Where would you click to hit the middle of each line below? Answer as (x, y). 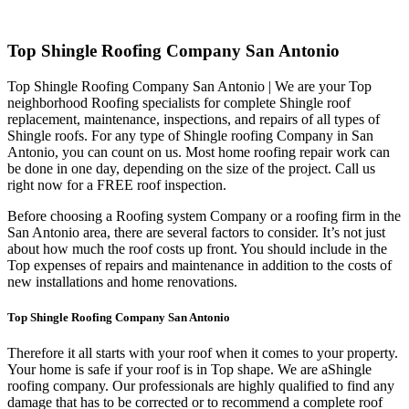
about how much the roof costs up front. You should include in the (197, 249)
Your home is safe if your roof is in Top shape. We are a (168, 370)
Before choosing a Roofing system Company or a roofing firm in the (204, 216)
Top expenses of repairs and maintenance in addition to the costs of (199, 266)
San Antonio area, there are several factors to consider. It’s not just (196, 233)
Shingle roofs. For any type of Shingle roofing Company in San (190, 136)
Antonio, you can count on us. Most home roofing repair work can (199, 152)
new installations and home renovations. (122, 282)
